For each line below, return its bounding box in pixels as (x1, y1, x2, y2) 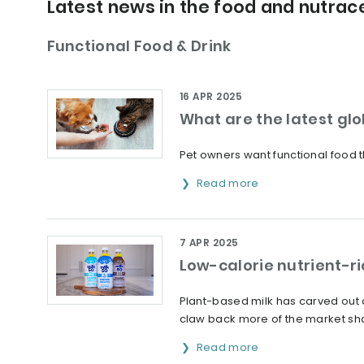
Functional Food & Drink (46, 36, 232, 56)
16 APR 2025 (179, 89, 242, 103)
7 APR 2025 (179, 236, 239, 249)
